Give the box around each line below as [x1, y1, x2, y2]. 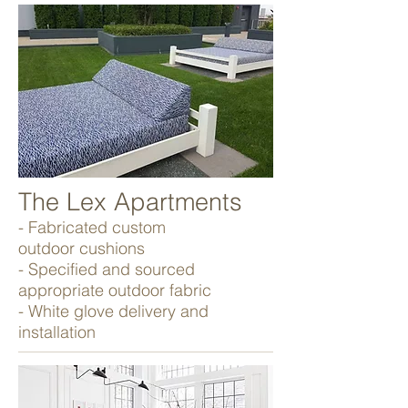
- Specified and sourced [18, 259, 195, 280]
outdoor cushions [18, 238, 145, 259]
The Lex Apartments [18, 187, 242, 217]
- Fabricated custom [18, 217, 166, 238]
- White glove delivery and [18, 301, 209, 321]
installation [18, 321, 100, 342]
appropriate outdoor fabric [18, 280, 211, 301]
